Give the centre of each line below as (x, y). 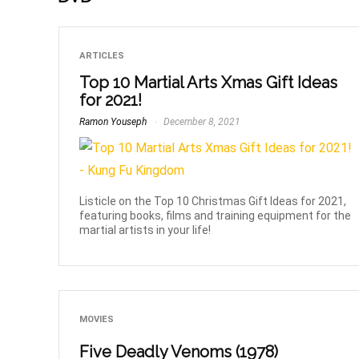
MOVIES (97, 320)
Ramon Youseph (113, 122)
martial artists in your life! (145, 230)
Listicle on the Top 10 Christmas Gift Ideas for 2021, (213, 202)
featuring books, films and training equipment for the (216, 216)
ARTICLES (102, 56)
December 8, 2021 (201, 122)
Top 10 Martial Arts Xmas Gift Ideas (209, 83)
